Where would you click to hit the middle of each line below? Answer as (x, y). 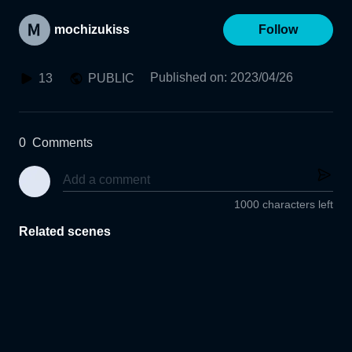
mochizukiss (92, 29)
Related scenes (65, 232)
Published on (187, 77)
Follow (278, 29)
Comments (62, 143)
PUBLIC (111, 78)
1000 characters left (284, 205)
